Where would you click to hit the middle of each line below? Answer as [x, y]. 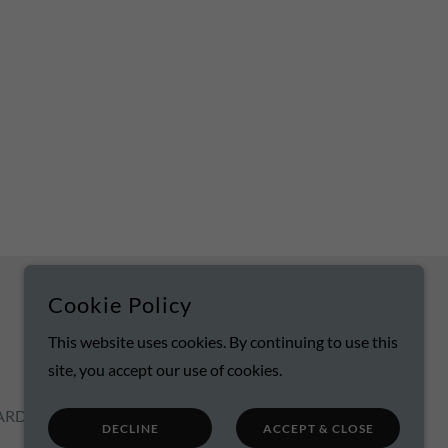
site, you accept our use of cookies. [165, 369]
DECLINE [130, 428]
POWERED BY [288, 328]
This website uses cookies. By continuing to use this [223, 341]
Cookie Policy [120, 304]
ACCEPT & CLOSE [318, 428]
